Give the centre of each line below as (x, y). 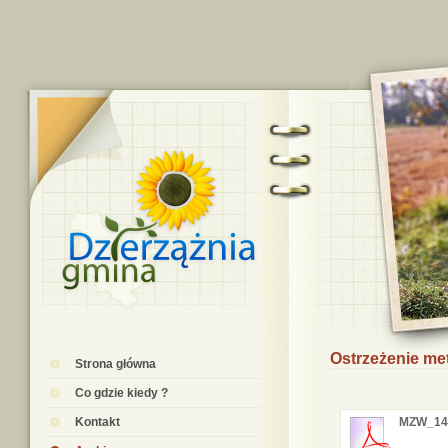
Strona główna (115, 364)
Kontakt (97, 422)
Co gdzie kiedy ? (121, 393)
